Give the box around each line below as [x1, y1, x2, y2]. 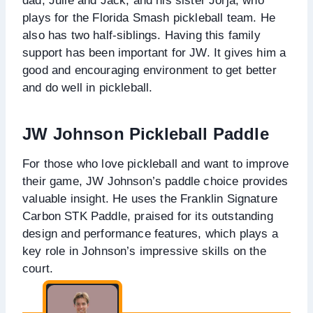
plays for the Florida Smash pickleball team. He [22, 10, 275, 24]
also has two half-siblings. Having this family [22, 28, 261, 42]
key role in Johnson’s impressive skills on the [22, 244, 266, 258]
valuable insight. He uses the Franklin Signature [22, 191, 278, 205]
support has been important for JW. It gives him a [22, 45, 286, 59]
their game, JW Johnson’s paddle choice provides [22, 174, 288, 188]
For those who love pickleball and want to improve [22, 156, 289, 170]
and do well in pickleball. [22, 80, 153, 94]
